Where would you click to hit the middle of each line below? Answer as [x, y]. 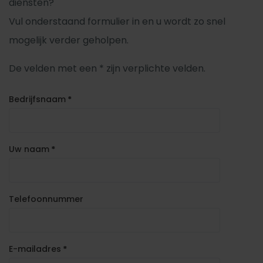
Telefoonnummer [46, 199]
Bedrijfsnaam [37, 99]
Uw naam [29, 149]
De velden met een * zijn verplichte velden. [107, 68]
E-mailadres [35, 249]
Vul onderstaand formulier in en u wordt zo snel [117, 21]
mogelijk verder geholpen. [69, 40]
